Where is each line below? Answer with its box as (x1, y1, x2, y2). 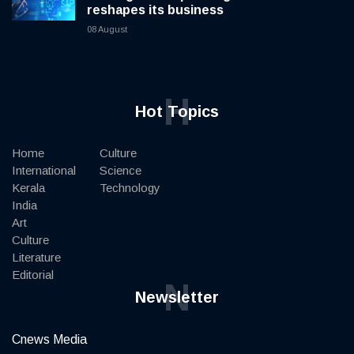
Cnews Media (12, 332, 87, 346)
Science (100, 163, 141, 177)
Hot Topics (135, 102, 219, 120)
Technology (100, 180, 160, 194)
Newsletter (135, 288, 219, 306)
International (12, 163, 76, 177)
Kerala (12, 180, 45, 194)
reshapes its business (87, 2, 224, 17)
